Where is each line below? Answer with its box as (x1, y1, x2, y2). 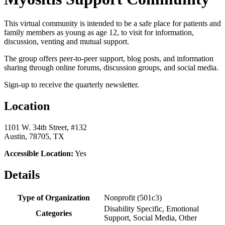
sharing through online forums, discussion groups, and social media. (4, 63, 218, 72)
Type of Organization (18, 193, 90, 202)
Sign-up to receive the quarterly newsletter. (4, 80, 141, 89)
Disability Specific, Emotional (104, 204, 199, 213)
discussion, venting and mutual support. (4, 37, 131, 46)
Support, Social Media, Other (104, 213, 197, 222)
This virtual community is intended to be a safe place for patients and (4, 19, 221, 28)
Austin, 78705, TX (4, 132, 64, 141)
